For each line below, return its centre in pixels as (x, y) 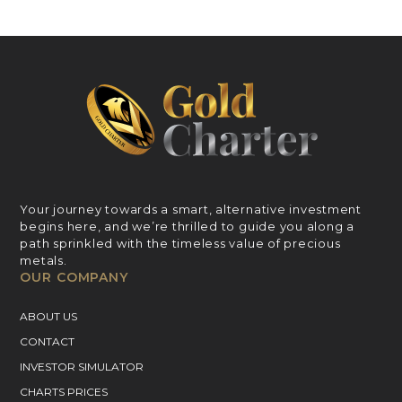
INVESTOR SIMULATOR (82, 367)
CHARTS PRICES (64, 392)
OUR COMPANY (74, 278)
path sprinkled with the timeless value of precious (180, 244)
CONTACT (48, 342)
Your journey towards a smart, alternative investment (191, 210)
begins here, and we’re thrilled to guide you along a (187, 227)
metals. (44, 261)
